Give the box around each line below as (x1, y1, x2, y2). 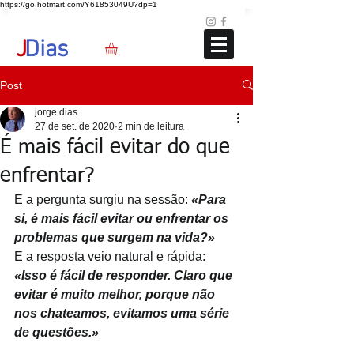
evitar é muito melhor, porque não (14, 287, 218, 301)
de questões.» (14, 325, 99, 339)
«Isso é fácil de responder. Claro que (14, 268, 235, 282)
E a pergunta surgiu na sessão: (14, 192, 188, 206)
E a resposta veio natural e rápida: (14, 249, 205, 263)
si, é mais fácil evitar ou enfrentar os (14, 211, 232, 225)
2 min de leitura (118, 120, 184, 132)
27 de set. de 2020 (35, 120, 115, 132)
